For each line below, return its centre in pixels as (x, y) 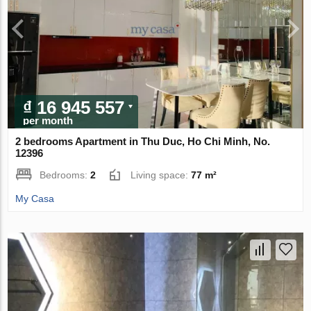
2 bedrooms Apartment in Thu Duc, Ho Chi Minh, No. (143, 142)
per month (48, 121)
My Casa (35, 199)
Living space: (161, 175)
